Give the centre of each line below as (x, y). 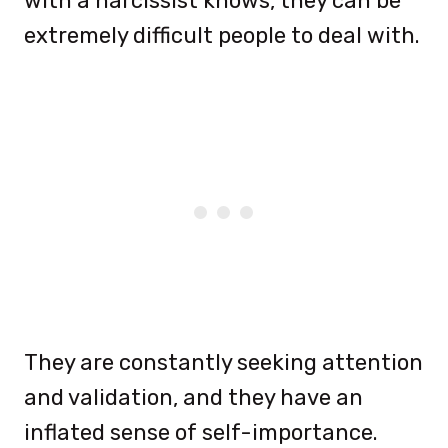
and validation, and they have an (193, 397)
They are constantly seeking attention (223, 362)
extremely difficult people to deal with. (222, 35)
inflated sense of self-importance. (201, 432)
